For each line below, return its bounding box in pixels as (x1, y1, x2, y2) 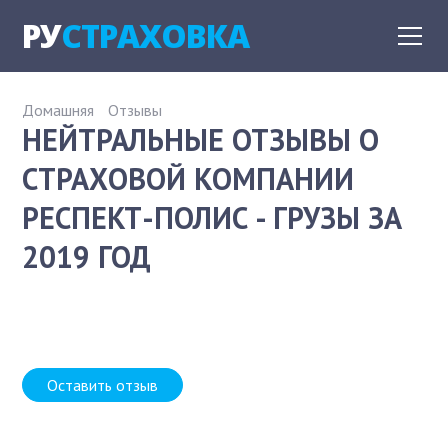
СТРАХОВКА (61, 14, 250, 57)
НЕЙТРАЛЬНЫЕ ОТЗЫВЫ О (22, 120, 380, 159)
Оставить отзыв (47, 375, 159, 395)
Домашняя (22, 100, 95, 120)
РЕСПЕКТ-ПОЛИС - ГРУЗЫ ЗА (22, 198, 403, 237)
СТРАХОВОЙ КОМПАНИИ (22, 159, 355, 198)
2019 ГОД (22, 237, 152, 276)
